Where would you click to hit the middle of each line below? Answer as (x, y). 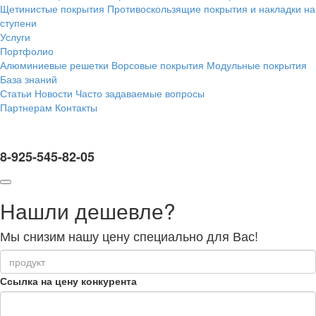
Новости (54, 93)
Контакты (76, 107)
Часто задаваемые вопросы (140, 93)
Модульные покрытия (257, 65)
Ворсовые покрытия (158, 65)
